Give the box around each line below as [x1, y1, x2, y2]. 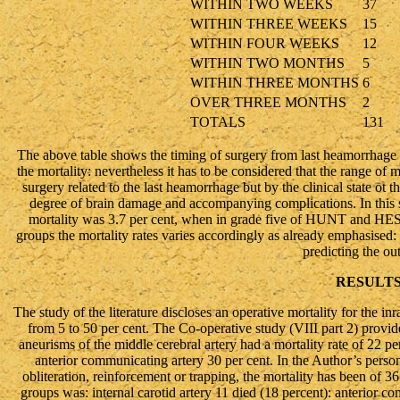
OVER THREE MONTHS [189, 95, 346, 110]
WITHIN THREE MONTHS [189, 75, 359, 90]
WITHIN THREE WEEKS [189, 16, 347, 31]
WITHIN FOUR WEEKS [189, 36, 339, 51]
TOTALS [189, 114, 246, 129]
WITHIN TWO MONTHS [189, 55, 345, 71]
